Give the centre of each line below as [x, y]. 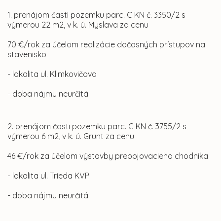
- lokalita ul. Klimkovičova [52, 74]
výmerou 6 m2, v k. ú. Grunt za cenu [71, 136]
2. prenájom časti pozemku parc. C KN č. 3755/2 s [97, 127]
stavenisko [27, 55]
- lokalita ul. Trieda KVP [48, 176]
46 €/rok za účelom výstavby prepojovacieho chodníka [108, 156]
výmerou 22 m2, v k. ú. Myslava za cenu [78, 25]
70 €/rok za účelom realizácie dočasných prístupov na [106, 45]
